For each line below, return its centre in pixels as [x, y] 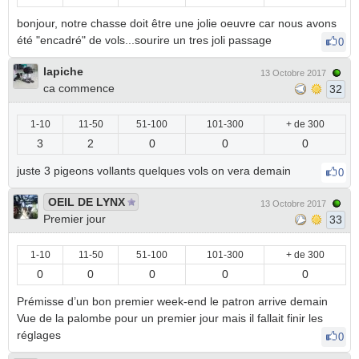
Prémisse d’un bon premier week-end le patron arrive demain [172, 301]
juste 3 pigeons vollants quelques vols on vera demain [155, 171]
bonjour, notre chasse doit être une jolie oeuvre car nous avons [177, 23]
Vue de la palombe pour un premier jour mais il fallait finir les [170, 318]
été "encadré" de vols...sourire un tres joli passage [146, 40]
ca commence [79, 88]
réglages [40, 335]
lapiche [63, 71]
